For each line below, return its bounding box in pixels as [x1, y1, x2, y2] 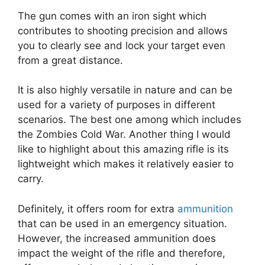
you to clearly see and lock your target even [18, 39, 225, 51]
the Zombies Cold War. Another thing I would [18, 128, 231, 141]
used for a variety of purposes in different [18, 99, 215, 111]
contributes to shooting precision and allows [18, 24, 228, 37]
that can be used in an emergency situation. [18, 217, 227, 230]
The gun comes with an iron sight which [18, 9, 206, 22]
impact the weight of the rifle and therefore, [18, 247, 225, 259]
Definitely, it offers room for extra [18, 202, 177, 215]
